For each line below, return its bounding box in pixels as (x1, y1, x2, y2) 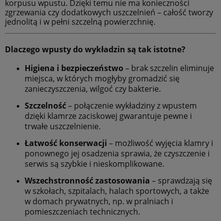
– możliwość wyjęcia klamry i (107, 137, 213, 148)
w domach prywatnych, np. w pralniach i (25, 195, 173, 207)
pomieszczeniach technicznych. (25, 206, 140, 217)
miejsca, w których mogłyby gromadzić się (25, 73, 180, 84)
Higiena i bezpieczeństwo (25, 62, 123, 74)
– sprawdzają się (150, 175, 212, 186)
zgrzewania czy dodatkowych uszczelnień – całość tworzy (5, 6, 213, 18)
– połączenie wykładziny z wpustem (66, 100, 197, 111)
